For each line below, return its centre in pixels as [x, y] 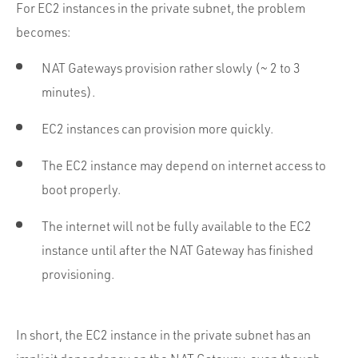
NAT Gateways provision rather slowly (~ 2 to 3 [171, 68]
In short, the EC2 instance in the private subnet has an [163, 334]
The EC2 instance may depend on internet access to [184, 165]
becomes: [43, 32]
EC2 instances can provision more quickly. [157, 128]
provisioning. [78, 274]
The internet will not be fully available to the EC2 [177, 226]
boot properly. [81, 189]
